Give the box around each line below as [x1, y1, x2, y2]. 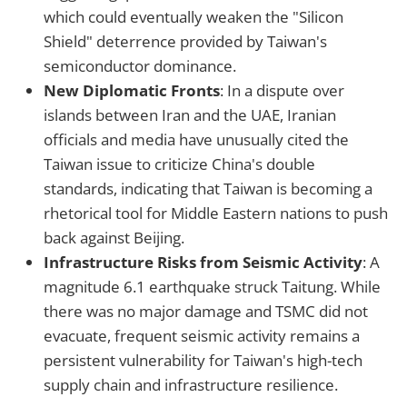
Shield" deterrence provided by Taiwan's [44, 31, 327, 53]
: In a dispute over [220, 80, 344, 102]
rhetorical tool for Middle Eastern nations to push [44, 203, 388, 224]
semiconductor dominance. [44, 55, 236, 77]
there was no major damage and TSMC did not [44, 301, 368, 323]
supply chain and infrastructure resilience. [44, 374, 338, 396]
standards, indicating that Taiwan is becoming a [44, 178, 372, 200]
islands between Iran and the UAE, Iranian [44, 104, 336, 126]
